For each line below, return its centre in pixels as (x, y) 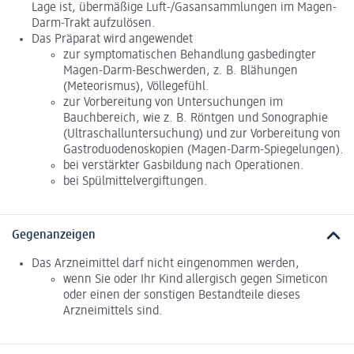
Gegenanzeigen (54, 235)
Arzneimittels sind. (113, 312)
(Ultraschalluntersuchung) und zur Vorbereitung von (202, 134)
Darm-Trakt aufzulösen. (94, 23)
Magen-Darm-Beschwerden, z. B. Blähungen (181, 71)
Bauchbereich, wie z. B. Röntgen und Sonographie (196, 118)
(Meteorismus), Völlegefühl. (136, 87)
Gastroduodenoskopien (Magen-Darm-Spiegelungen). (203, 150)
